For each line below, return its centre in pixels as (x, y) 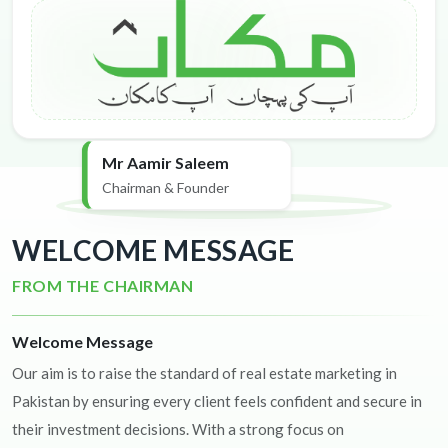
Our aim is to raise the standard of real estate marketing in (204, 373)
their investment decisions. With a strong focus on (178, 429)
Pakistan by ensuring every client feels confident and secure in (217, 401)
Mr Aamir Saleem (165, 163)
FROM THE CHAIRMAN (103, 286)
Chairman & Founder (165, 188)
